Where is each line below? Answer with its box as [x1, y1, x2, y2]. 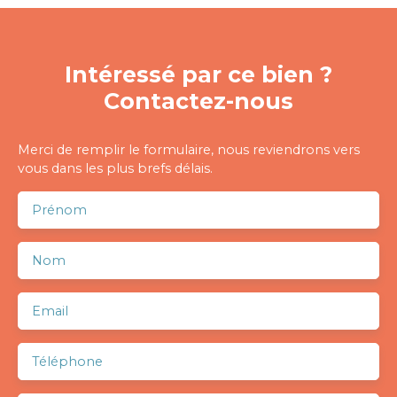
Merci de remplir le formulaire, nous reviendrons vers [18, 141, 360, 158]
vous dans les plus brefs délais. [18, 160, 213, 176]
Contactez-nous [104, 87, 293, 114]
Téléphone [32, 353, 103, 370]
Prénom [32, 201, 87, 218]
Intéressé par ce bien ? [65, 60, 332, 88]
